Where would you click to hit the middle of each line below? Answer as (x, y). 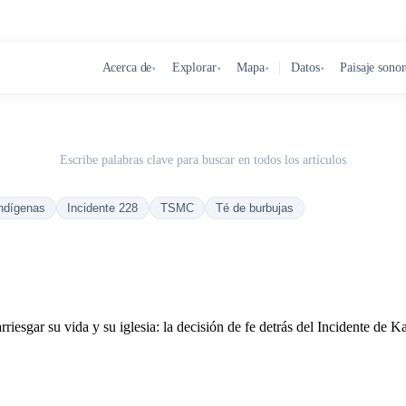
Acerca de (127, 68)
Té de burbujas (255, 208)
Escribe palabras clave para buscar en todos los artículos (203, 159)
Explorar (194, 68)
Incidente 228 (103, 208)
